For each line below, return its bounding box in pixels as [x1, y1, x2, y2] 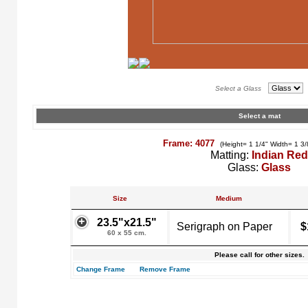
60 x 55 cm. [107, 229, 146, 236]
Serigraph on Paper [177, 221, 272, 232]
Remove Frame [140, 265, 190, 273]
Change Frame [76, 265, 125, 273]
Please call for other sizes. [214, 251, 305, 258]
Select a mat [238, 112, 280, 120]
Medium [216, 195, 242, 202]
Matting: [210, 149, 252, 161]
